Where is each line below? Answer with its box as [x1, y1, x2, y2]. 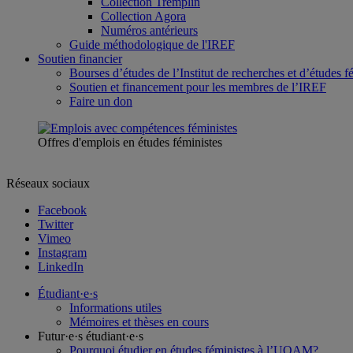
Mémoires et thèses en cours [69, 315, 209, 329]
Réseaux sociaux [6, 176, 90, 190]
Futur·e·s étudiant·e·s [38, 329, 143, 343]
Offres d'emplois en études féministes [38, 136, 222, 149]
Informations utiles [69, 301, 162, 314]
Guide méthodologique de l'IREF [69, 38, 235, 51]
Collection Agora [101, 9, 186, 23]
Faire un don [69, 95, 132, 108]
